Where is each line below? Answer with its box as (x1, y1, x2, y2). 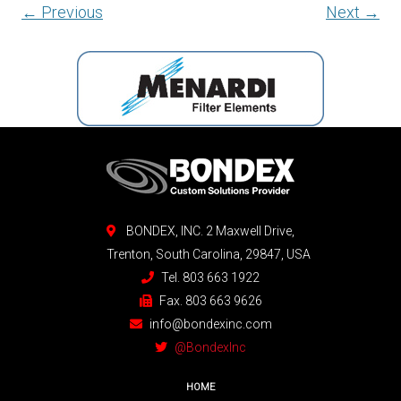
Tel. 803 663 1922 (158, 270, 260, 285)
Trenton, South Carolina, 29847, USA (90, 247, 311, 261)
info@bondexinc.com (146, 317, 272, 331)
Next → (326, 3, 380, 21)
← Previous (21, 3, 103, 21)
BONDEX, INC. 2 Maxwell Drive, (121, 224, 294, 238)
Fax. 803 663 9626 (156, 294, 262, 308)
